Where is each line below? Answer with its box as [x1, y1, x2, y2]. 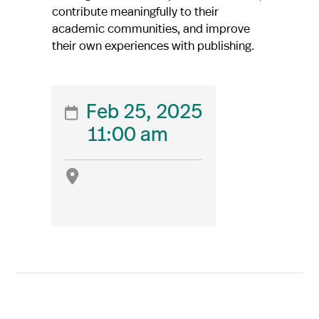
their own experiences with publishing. [51, 37, 254, 54]
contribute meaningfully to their [51, 3, 219, 20]
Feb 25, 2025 [85, 103, 202, 124]
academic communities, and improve [51, 20, 250, 37]
